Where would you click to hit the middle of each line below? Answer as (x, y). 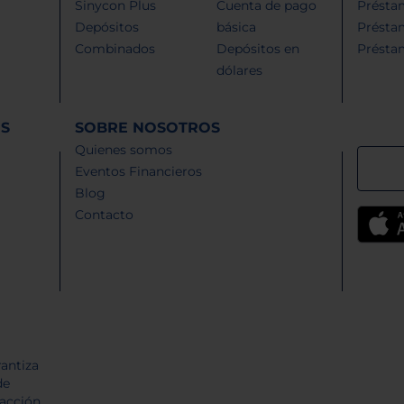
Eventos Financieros (139, 171)
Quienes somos (124, 149)
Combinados (115, 48)
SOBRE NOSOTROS (148, 127)
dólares (239, 70)
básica (236, 27)
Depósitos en (257, 48)
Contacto (105, 214)
